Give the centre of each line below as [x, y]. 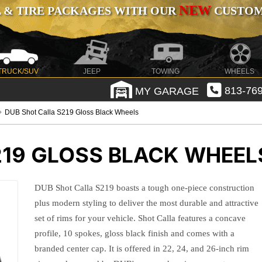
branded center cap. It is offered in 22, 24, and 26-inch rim [142, 249]
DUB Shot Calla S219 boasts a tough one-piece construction [145, 188]
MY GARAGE [165, 91]
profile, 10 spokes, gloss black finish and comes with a [135, 233]
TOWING [166, 71]
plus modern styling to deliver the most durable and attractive [147, 203]
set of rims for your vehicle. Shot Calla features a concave [140, 218]
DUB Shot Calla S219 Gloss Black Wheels [72, 112]
